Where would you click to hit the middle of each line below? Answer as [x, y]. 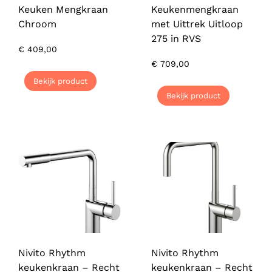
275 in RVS [176, 39]
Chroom [37, 24]
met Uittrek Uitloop [197, 24]
